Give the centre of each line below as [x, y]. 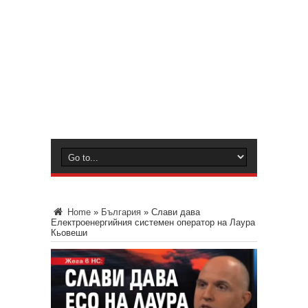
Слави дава [176, 212]
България [121, 212]
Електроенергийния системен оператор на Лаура [153, 222]
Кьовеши [69, 233]
